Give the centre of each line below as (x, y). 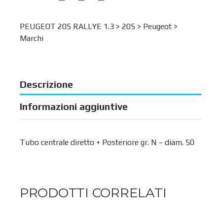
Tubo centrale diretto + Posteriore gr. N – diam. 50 (107, 142)
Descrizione (46, 84)
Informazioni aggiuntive (74, 106)
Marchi (32, 38)
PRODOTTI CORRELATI (93, 193)
